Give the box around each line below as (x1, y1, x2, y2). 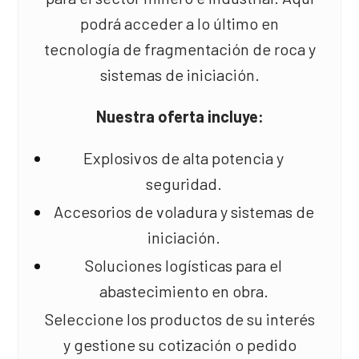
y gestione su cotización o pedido (63, 335, 296, 354)
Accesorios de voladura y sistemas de (53, 202, 314, 221)
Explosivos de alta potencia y (83, 148, 284, 167)
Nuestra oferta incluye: (95, 107, 264, 126)
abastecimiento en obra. (99, 281, 268, 301)
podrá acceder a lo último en (80, 14, 279, 33)
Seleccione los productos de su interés (44, 309, 315, 329)
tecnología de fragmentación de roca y (43, 39, 316, 58)
